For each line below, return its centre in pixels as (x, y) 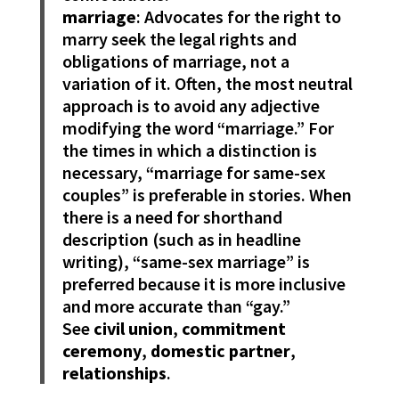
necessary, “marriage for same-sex (194, 173)
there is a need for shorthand (172, 217)
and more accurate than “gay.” (176, 306)
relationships (114, 373)
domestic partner (220, 351)
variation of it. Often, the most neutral (207, 84)
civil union (133, 329)
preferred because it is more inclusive (204, 284)
